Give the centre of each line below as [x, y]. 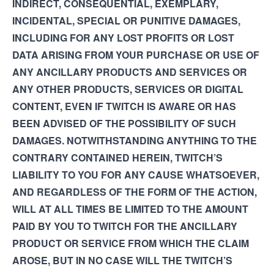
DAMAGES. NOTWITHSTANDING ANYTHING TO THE [135, 140]
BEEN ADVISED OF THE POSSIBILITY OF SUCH [124, 123]
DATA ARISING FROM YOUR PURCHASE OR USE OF [136, 55]
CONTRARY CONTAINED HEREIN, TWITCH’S [117, 157]
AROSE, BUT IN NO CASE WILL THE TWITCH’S [122, 260]
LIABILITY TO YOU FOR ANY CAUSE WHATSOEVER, [136, 175]
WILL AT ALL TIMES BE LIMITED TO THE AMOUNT [130, 209]
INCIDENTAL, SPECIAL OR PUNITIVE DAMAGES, [126, 20]
